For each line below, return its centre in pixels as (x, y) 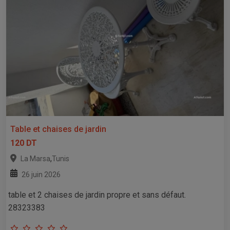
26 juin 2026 (41, 174)
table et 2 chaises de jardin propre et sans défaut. (97, 195)
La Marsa (35, 158)
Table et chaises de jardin (58, 129)
